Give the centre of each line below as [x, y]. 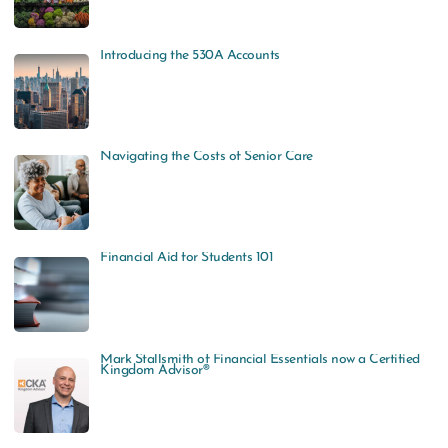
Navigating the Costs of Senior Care [206, 157]
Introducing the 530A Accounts [190, 55]
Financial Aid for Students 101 [187, 258]
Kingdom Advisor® [155, 370]
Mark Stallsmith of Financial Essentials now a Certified [260, 359]
